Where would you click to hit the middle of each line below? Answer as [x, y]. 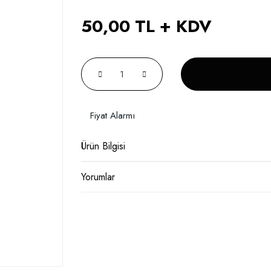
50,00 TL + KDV [146, 27]
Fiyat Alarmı [113, 116]
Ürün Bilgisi [103, 146]
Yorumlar [98, 177]
